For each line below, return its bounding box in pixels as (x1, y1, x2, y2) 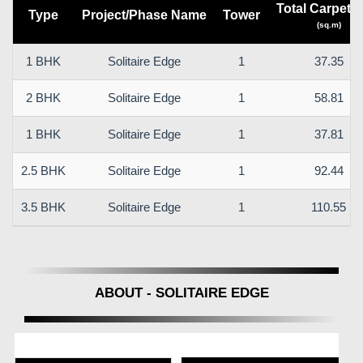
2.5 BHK (21, 163, 66, 177)
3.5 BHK (21, 199, 66, 214)
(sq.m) (316, 19, 341, 29)
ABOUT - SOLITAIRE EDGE (94, 284, 269, 301)
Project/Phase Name (82, 7, 207, 22)
